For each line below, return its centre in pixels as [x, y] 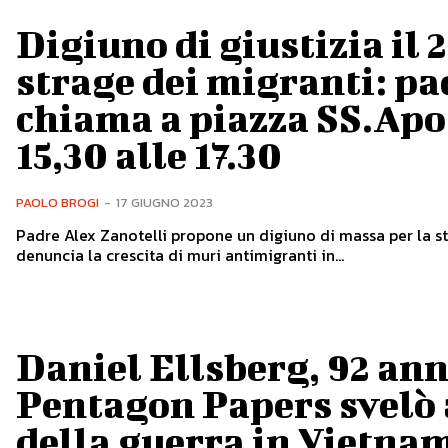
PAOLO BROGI [57, 203]
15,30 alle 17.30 [148, 155]
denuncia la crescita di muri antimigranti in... [179, 255]
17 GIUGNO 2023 [164, 203]
